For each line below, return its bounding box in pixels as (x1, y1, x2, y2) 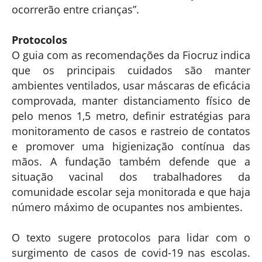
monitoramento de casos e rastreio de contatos (12, 123, 250, 138)
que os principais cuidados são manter (12, 63, 250, 77)
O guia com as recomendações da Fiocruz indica (12, 47, 250, 62)
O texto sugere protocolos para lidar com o (12, 230, 250, 244)
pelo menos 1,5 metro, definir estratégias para (12, 108, 250, 123)
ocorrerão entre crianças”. (12, 2, 139, 16)
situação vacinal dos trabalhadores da (12, 169, 250, 184)
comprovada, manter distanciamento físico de (12, 93, 250, 108)
